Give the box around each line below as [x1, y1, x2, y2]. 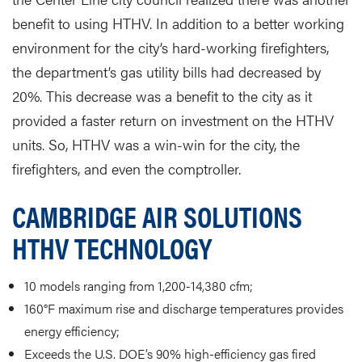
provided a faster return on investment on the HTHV [12, 110, 334, 131]
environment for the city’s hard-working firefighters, [12, 37, 329, 58]
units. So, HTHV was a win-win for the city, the [12, 134, 300, 155]
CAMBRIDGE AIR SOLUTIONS [12, 195, 302, 238]
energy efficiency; [24, 322, 120, 341]
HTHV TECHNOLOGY [12, 226, 212, 269]
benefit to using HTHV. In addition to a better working [12, 13, 344, 34]
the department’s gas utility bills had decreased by [12, 61, 321, 82]
